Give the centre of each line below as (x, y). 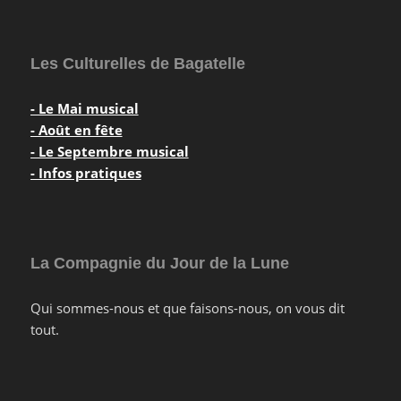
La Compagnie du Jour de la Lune (159, 264)
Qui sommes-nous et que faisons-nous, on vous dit (187, 308)
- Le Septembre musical (109, 152)
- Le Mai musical (84, 109)
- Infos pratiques (85, 173)
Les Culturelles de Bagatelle (137, 64)
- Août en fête (76, 130)
